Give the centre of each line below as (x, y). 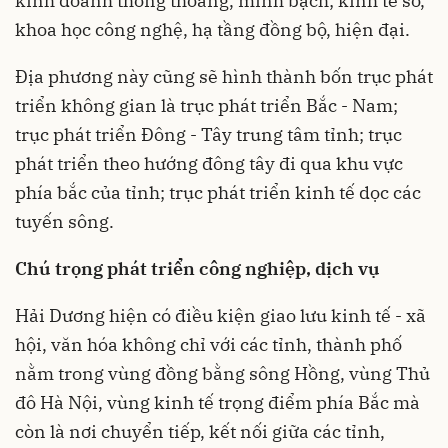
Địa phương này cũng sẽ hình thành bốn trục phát (224, 77)
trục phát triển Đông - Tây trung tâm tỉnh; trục (208, 135)
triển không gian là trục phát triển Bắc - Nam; (206, 106)
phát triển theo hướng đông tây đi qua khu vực (209, 164)
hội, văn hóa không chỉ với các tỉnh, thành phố (208, 345)
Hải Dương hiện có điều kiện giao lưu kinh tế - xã (220, 316)
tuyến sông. (64, 222)
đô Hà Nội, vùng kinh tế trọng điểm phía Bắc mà (217, 403)
